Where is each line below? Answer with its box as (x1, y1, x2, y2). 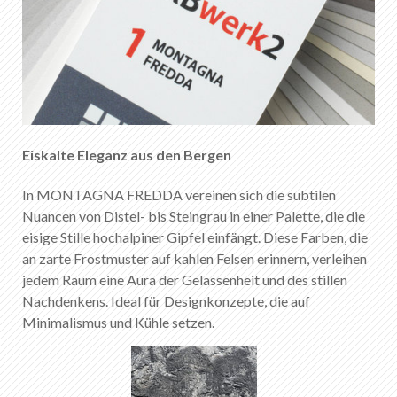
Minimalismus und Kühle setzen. (22, 313, 214, 331)
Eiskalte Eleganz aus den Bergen (22, 145, 231, 163)
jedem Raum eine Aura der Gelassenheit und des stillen (22, 270, 347, 288)
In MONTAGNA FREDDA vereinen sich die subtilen (22, 185, 336, 203)
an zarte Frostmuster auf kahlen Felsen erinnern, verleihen (22, 249, 367, 267)
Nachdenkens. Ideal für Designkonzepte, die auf (22, 292, 310, 309)
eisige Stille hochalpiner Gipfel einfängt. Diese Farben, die (22, 228, 368, 245)
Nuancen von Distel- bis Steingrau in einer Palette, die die (22, 206, 365, 224)
